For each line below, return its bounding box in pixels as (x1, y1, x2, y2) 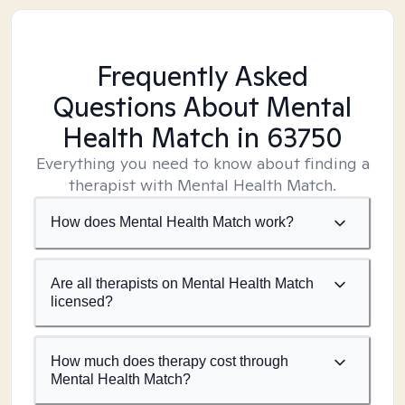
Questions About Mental (53, 89, 352, 125)
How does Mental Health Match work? (51, 214, 294, 230)
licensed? (51, 294, 113, 309)
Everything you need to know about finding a (35, 153, 370, 174)
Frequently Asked (97, 58, 308, 94)
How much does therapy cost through (51, 353, 288, 369)
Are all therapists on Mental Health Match (51, 276, 314, 291)
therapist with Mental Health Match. (69, 174, 336, 195)
